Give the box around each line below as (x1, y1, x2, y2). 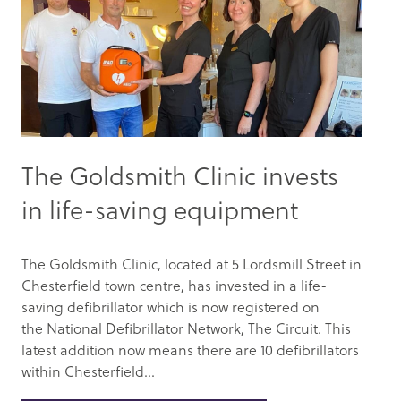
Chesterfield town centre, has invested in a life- (21, 274, 327, 295)
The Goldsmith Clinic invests (21, 156, 338, 193)
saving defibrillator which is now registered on (21, 295, 320, 317)
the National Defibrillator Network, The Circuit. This (21, 317, 351, 338)
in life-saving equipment (21, 190, 298, 227)
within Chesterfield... (21, 360, 155, 381)
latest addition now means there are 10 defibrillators (21, 338, 359, 360)
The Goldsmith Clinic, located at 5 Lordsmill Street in (21, 252, 362, 274)
